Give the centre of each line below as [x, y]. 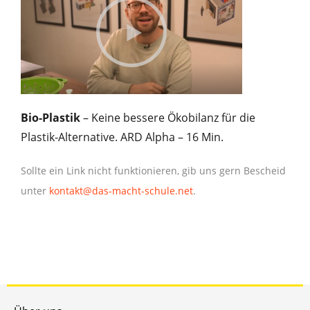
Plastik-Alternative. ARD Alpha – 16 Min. [122, 137]
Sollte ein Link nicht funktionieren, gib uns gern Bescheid [153, 170]
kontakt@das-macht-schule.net [121, 190]
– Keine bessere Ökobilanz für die [168, 117]
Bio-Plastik [51, 117]
